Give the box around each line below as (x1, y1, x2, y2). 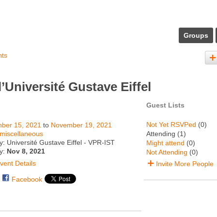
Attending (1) (146, 130, 186, 138)
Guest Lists (146, 101, 185, 109)
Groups (184, 31, 208, 39)
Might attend (146, 139, 185, 147)
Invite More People (156, 160, 214, 168)
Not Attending (146, 148, 187, 156)
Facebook (11, 175, 42, 183)
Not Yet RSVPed (146, 121, 196, 128)
